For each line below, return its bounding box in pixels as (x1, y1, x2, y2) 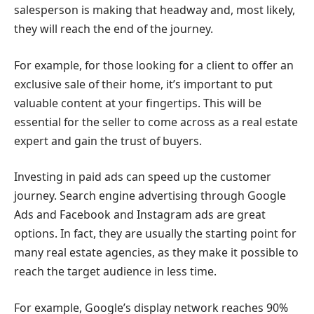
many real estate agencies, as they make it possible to (14, 245, 299, 261)
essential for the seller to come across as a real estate (14, 114, 298, 130)
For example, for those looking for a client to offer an (14, 57, 294, 73)
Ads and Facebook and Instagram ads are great (14, 207, 266, 223)
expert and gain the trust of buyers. (14, 132, 202, 149)
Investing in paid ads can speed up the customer (14, 169, 271, 185)
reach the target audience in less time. (14, 264, 217, 280)
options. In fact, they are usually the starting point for (14, 226, 296, 242)
